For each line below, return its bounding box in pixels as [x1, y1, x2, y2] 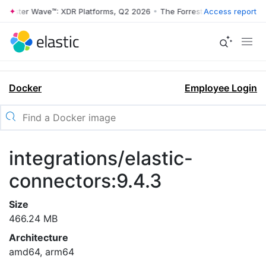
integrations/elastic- [9, 147, 193, 170]
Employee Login [185, 82, 257, 94]
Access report [204, 6, 256, 16]
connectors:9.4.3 [9, 169, 162, 192]
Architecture [9, 232, 68, 243]
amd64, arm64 [9, 246, 74, 258]
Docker [9, 82, 42, 94]
